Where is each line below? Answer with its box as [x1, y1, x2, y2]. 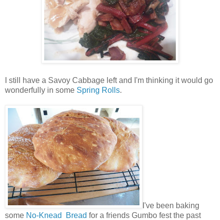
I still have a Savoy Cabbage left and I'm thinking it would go [5, 76, 213, 84]
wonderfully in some [5, 85, 77, 94]
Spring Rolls [77, 85, 120, 94]
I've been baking [142, 201, 199, 210]
